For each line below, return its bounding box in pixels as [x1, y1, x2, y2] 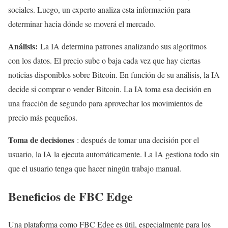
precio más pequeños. [8, 112, 77, 123]
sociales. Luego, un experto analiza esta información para [8, 4, 190, 15]
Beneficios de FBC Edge [8, 187, 133, 205]
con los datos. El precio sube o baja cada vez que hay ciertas [8, 55, 201, 66]
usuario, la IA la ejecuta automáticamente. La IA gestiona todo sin [8, 149, 219, 160]
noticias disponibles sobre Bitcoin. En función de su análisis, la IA [8, 69, 220, 80]
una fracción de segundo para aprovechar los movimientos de [8, 98, 203, 109]
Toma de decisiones [8, 134, 77, 146]
